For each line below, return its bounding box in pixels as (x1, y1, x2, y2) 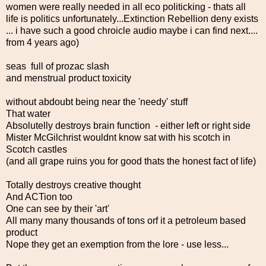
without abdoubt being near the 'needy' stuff (6, 96, 188, 107)
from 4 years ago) (6, 37, 79, 47)
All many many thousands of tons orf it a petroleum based (6, 215, 246, 226)
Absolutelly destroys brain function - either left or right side (6, 120, 251, 131)
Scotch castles (6, 144, 67, 154)
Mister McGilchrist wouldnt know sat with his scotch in (6, 132, 230, 142)
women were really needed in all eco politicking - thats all (6, 1, 246, 12)
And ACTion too (6, 191, 72, 202)
